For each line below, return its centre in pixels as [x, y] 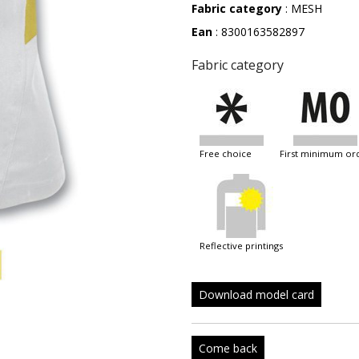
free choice [228, 153]
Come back [228, 348]
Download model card [256, 294]
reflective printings [244, 246]
